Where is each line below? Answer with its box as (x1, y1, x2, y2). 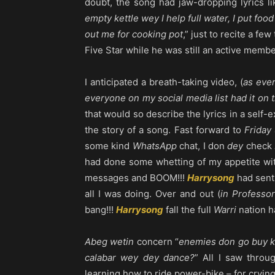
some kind (85, 140, 133, 152)
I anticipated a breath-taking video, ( (85, 76, 244, 88)
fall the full (163, 204, 214, 216)
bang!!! (85, 204, 116, 216)
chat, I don (176, 140, 228, 152)
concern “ (134, 236, 179, 248)
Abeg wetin (85, 236, 134, 248)
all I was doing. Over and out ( (85, 188, 220, 200)
